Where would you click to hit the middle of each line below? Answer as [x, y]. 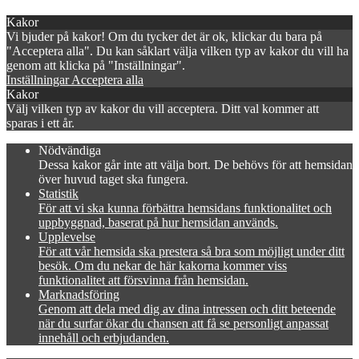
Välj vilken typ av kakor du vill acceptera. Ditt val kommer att [163, 108]
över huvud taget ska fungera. [113, 179]
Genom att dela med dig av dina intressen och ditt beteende [187, 309]
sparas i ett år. [40, 123]
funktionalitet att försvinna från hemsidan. [143, 280]
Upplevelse [67, 236]
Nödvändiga [70, 150]
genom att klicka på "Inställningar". [96, 65]
